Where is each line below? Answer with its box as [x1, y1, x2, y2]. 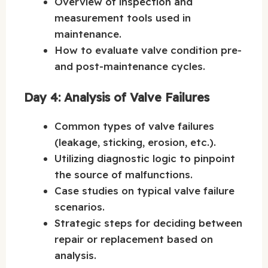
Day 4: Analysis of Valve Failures [24, 90, 209, 105]
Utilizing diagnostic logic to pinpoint [54, 152, 235, 165]
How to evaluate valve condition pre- [54, 43, 242, 56]
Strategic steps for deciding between [54, 217, 242, 230]
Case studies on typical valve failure [54, 184, 234, 197]
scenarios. [54, 200, 105, 214]
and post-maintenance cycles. [54, 59, 205, 72]
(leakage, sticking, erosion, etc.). [54, 136, 216, 149]
